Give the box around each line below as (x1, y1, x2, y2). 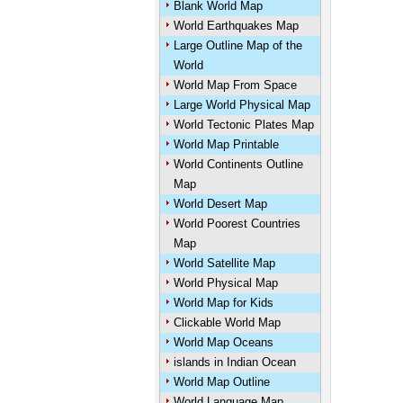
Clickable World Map (173, 316, 281, 329)
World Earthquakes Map (173, 19, 299, 32)
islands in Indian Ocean (173, 355, 296, 369)
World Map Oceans (173, 336, 273, 349)
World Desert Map (173, 197, 267, 210)
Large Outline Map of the (173, 39, 302, 52)
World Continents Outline (173, 157, 303, 171)
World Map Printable (173, 138, 279, 151)
